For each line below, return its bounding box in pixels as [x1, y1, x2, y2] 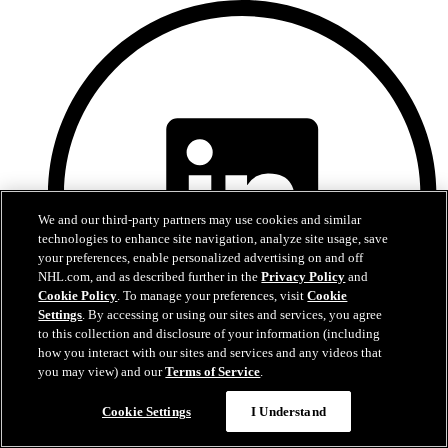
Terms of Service [165, 364, 261, 379]
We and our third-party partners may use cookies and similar [38, 212, 362, 227]
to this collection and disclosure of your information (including [38, 326, 381, 341]
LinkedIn [48, 396, 106, 414]
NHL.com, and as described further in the [38, 269, 262, 284]
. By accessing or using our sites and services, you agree [82, 307, 383, 322]
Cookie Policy [38, 288, 118, 303]
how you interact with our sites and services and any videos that [38, 345, 383, 360]
